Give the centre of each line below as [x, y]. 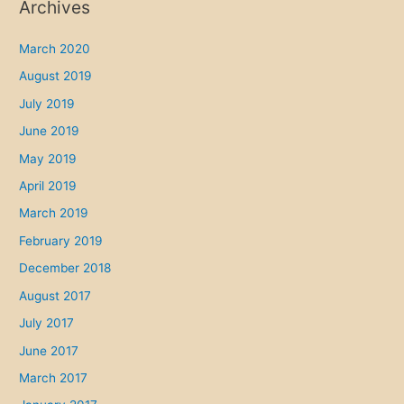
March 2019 [54, 213]
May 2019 [48, 158]
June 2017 [49, 350]
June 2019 [50, 131]
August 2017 [55, 295]
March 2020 [55, 49]
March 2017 [54, 377]
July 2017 [47, 323]
